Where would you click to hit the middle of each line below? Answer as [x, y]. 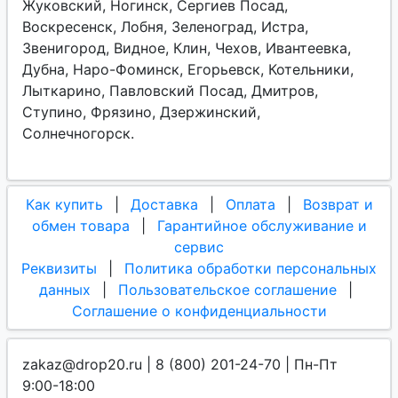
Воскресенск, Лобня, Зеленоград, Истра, [165, 27]
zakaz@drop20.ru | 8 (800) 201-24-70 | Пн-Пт [180, 364]
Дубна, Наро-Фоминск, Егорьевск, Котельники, [188, 69]
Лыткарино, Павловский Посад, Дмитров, [170, 91]
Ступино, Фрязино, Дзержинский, [141, 112]
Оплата [250, 204]
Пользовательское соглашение [227, 290]
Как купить [64, 204]
